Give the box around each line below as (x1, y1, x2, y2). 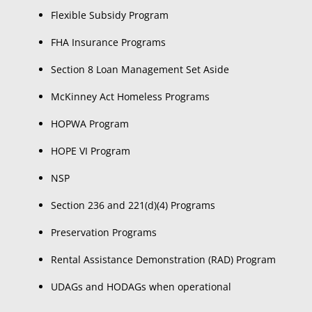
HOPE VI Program (50, 144, 130, 157)
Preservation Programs (50, 226, 157, 239)
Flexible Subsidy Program (50, 8, 169, 22)
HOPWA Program (50, 117, 129, 130)
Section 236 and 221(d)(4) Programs (50, 198, 215, 212)
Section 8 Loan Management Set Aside (50, 63, 229, 76)
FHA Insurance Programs (50, 36, 166, 49)
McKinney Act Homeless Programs (50, 90, 210, 103)
